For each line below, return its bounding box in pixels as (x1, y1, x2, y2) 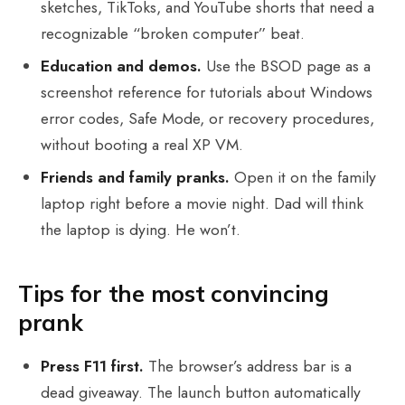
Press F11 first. (41, 353, 145, 378)
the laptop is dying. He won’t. (41, 217, 241, 241)
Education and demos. (41, 53, 202, 78)
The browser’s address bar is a (144, 353, 353, 378)
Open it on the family (230, 165, 377, 189)
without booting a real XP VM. (41, 132, 244, 156)
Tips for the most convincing (18, 278, 329, 307)
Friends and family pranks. (41, 165, 231, 189)
